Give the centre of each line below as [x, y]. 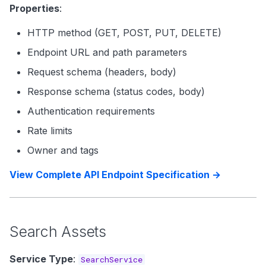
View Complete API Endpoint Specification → [115, 175]
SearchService [112, 259]
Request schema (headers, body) [102, 72]
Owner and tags [63, 150]
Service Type [41, 259]
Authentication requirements [91, 111]
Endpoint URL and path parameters [107, 52]
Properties [34, 8]
